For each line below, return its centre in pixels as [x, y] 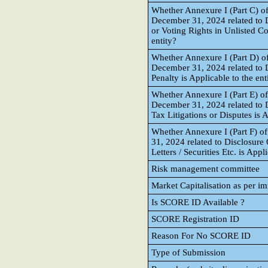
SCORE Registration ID [195, 219]
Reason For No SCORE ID [201, 236]
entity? [164, 41]
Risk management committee [205, 169]
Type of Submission [188, 252]
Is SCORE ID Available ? [198, 202]
